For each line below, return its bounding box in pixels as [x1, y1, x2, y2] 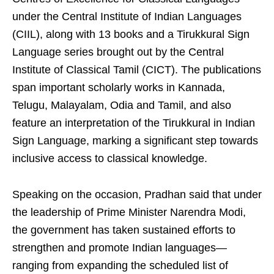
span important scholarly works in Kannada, [12, 81, 225, 94]
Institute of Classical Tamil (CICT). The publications [12, 63, 261, 76]
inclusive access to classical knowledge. [12, 152, 207, 165]
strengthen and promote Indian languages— [12, 241, 227, 254]
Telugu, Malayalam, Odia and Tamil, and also [12, 98, 231, 111]
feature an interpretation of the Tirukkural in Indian [12, 116, 255, 129]
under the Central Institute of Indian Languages [12, 10, 242, 23]
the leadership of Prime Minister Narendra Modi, [12, 206, 246, 218]
